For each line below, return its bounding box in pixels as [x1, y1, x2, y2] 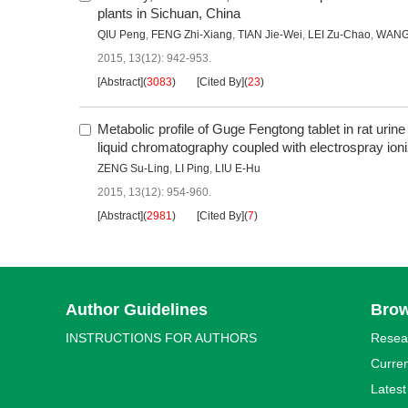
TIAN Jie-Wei [238, 28, 302, 42]
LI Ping [175, 162, 209, 176]
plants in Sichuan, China [97, 5, 240, 22]
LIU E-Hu [215, 162, 260, 176]
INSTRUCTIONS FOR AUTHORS [66, 331, 257, 346]
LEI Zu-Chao [308, 28, 371, 42]
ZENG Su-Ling [97, 162, 169, 176]
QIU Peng [97, 28, 146, 42]
